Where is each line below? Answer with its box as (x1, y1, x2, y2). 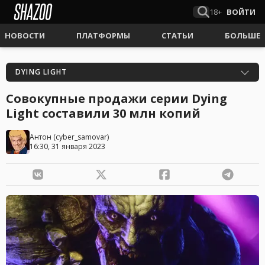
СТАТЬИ (161, 30, 193, 41)
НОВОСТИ (5, 30, 45, 41)
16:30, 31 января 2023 (30, 141, 105, 151)
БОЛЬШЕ (225, 30, 260, 41)
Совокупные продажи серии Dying (6, 91, 227, 106)
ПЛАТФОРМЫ (76, 30, 130, 41)
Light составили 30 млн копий (6, 105, 201, 121)
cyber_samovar (56, 132, 107, 142)
